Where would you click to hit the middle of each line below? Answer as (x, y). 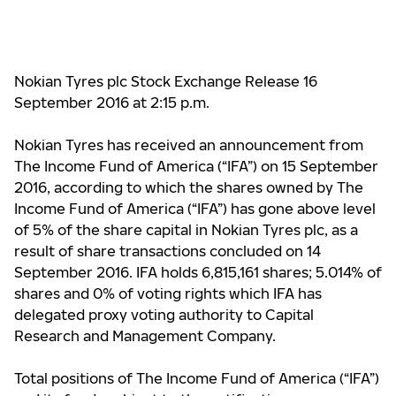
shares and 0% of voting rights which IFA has (168, 293)
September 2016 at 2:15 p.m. (112, 103)
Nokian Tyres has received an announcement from (189, 145)
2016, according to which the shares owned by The (189, 187)
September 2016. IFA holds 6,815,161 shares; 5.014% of (198, 272)
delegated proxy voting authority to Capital (164, 315)
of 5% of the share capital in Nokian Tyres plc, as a (186, 230)
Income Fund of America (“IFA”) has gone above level (195, 209)
